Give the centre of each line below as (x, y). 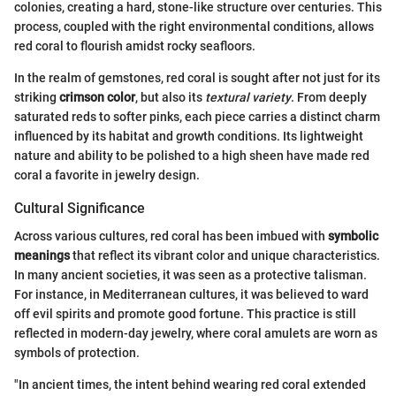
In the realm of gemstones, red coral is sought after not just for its (197, 78)
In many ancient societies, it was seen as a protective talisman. (190, 275)
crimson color (97, 98)
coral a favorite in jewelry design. (107, 175)
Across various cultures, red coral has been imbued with (171, 236)
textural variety (248, 98)
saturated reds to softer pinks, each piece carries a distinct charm (197, 117)
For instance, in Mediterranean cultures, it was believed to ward (191, 295)
